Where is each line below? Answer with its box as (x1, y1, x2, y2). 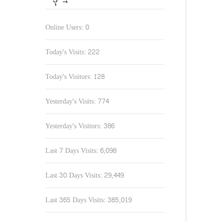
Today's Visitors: (45, 71, 94, 83)
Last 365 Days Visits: (45, 194, 108, 206)
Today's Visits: (45, 46, 88, 58)
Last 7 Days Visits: (45, 145, 100, 157)
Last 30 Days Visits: (45, 169, 104, 182)
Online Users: (45, 21, 85, 34)
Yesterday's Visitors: (45, 120, 104, 132)
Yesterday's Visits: (45, 95, 98, 108)
